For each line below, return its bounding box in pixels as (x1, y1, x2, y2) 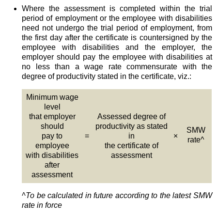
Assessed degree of (97, 112, 166, 121)
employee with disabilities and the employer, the (22, 43, 212, 51)
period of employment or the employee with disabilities (22, 14, 212, 22)
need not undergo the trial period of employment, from (22, 23, 212, 32)
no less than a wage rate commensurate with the (22, 62, 212, 71)
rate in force (22, 201, 62, 209)
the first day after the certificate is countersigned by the (22, 33, 212, 42)
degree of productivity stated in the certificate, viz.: (22, 72, 192, 80)
